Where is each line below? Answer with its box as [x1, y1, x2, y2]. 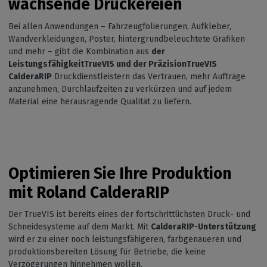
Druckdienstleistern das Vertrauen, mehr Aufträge [52, 71, 246, 82]
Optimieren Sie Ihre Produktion [8, 163, 231, 183]
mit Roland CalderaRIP [8, 182, 169, 202]
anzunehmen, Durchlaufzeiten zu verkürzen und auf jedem [8, 83, 232, 94]
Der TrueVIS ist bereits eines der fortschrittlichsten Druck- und [8, 209, 250, 220]
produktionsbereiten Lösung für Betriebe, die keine [8, 247, 206, 257]
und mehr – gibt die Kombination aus [8, 46, 151, 57]
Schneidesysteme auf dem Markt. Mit [8, 222, 151, 232]
